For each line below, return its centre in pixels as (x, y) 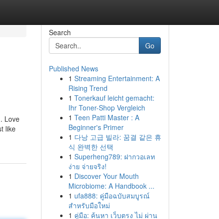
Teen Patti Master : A (107, 117)
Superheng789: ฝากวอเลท (114, 156)
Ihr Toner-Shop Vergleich (107, 108)
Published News (73, 68)
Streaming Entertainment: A (117, 78)
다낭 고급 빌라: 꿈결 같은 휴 (118, 137)
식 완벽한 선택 (91, 147)
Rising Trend (88, 88)
